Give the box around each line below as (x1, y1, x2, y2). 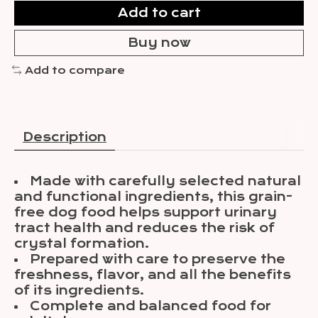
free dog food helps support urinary (14, 205, 277, 220)
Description (23, 130, 106, 145)
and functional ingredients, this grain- (14, 190, 292, 204)
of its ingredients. (14, 283, 145, 298)
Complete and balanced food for (30, 299, 271, 314)
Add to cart (117, 5, 201, 20)
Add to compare (24, 64, 125, 76)
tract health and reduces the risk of (14, 221, 275, 236)
